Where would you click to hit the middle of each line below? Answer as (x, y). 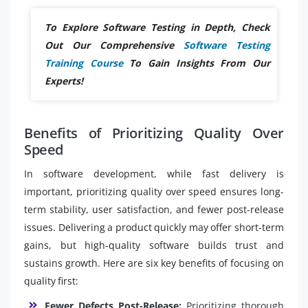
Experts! (64, 80)
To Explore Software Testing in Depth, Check (157, 27)
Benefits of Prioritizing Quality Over (154, 133)
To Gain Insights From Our (197, 63)
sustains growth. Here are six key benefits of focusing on (154, 263)
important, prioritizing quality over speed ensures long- (154, 191)
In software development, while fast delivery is (154, 173)
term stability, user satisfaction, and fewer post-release (154, 209)
